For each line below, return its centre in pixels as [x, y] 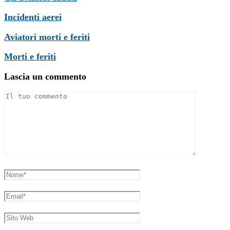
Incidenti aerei [33, 17]
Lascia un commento [45, 76]
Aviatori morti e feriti [47, 37]
